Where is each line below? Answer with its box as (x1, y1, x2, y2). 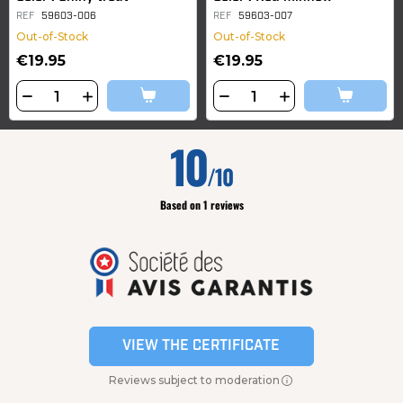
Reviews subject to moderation (108, 372, 280, 387)
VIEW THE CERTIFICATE (122, 338, 281, 354)
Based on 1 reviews (159, 197, 244, 213)
